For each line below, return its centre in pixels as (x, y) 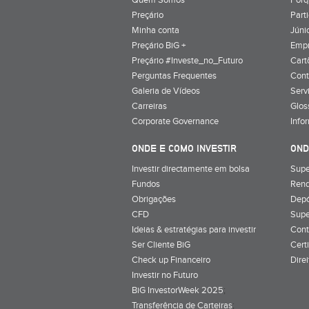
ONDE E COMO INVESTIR (184, 148)
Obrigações (154, 199)
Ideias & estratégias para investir (194, 229)
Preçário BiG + (159, 45)
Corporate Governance (175, 121)
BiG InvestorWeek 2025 (178, 290)
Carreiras (149, 106)
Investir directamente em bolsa (191, 169)
